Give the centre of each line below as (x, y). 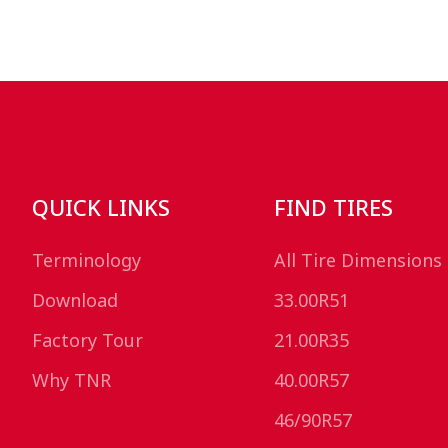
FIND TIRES (334, 206)
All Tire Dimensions (358, 259)
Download (74, 299)
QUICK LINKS (100, 206)
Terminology (86, 259)
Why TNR (71, 379)
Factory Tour (87, 339)
